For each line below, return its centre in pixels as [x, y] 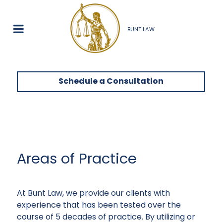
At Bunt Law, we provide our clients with [93, 193]
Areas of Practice [77, 158]
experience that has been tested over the [99, 205]
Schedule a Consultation [111, 81]
